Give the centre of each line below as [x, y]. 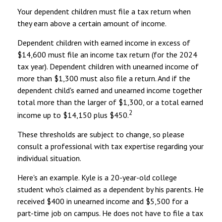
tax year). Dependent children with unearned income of [108, 67]
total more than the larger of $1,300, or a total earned [110, 102]
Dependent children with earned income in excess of [104, 43]
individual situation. [49, 158]
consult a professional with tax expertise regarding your [111, 146]
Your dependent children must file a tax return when [104, 12]
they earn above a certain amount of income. [92, 24]
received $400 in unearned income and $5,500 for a [103, 201]
